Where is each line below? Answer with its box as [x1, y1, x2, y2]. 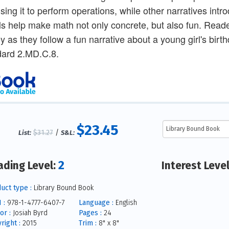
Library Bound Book [31, 183, 94, 192]
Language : [78, 198, 113, 207]
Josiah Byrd [10, 208, 48, 217]
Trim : [78, 218, 97, 227]
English [113, 198, 137, 207]
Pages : [78, 208, 102, 217]
